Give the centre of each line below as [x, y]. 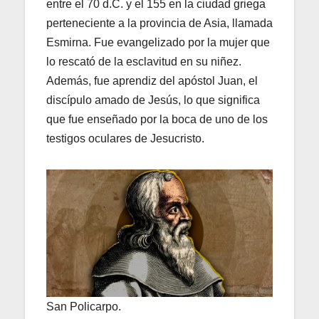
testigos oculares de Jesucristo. [125, 138]
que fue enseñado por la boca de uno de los [157, 119]
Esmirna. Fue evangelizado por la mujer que [158, 42]
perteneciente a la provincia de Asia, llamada [159, 23]
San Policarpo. [84, 306]
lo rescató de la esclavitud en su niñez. [144, 61]
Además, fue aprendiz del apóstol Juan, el [152, 80]
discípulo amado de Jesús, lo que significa [153, 100]
